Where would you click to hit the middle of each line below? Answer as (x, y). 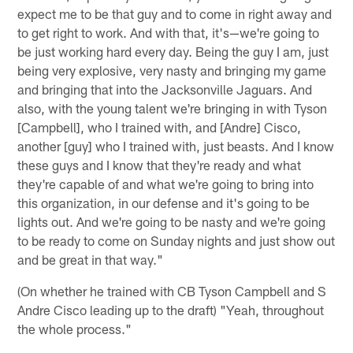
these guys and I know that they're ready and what (160, 164)
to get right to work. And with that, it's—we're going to (169, 32)
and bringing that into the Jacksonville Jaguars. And (165, 89)
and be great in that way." (91, 259)
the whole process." (75, 328)
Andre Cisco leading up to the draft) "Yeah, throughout (171, 309)
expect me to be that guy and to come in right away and (175, 13)
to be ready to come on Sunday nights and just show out (176, 240)
